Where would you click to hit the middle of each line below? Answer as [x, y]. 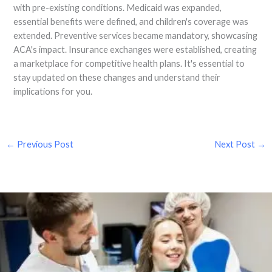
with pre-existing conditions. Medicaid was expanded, [118, 7]
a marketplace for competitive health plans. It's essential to [129, 63]
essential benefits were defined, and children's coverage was [131, 21]
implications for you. [53, 91]
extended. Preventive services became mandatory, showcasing [136, 35]
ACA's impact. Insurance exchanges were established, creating [135, 49]
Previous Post [44, 144]
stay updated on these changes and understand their [117, 77]
